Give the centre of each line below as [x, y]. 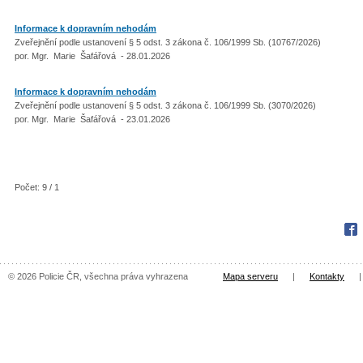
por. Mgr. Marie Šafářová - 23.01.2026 [92, 119]
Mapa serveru [250, 277]
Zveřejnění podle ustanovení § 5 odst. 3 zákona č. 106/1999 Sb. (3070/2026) [167, 105]
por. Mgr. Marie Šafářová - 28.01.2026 [92, 56]
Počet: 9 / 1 [37, 187]
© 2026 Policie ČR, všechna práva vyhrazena [98, 277]
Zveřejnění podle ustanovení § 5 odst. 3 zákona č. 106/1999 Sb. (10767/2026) [169, 42]
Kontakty [327, 277]
